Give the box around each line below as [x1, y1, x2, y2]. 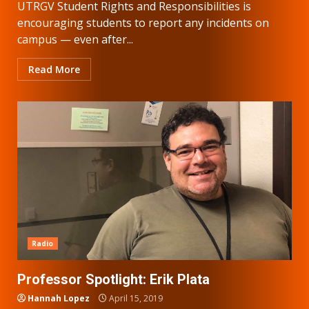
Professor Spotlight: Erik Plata [17, 270, 210, 288]
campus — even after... [17, 31, 133, 47]
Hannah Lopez [28, 292, 90, 304]
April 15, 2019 [107, 292, 163, 304]
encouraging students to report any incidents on [17, 14, 269, 30]
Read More [28, 62, 80, 76]
